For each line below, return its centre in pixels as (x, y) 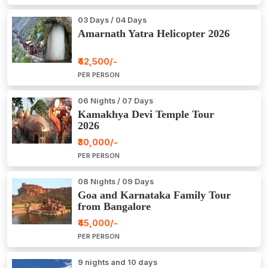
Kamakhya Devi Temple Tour (146, 115)
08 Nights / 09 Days (116, 182)
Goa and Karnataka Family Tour (154, 195)
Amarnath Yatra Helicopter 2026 (154, 34)
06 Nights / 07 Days (115, 101)
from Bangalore (114, 207)
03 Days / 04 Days (112, 20)
